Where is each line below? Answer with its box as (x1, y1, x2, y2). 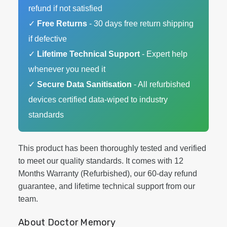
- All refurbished (132, 80, 190, 89)
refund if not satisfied (28, 4, 102, 13)
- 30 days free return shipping (87, 19, 194, 28)
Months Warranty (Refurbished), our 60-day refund (18, 169, 197, 178)
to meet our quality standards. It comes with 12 (18, 157, 183, 165)
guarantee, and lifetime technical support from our (18, 182, 195, 191)
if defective (28, 34, 67, 43)
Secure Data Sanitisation (37, 80, 132, 89)
